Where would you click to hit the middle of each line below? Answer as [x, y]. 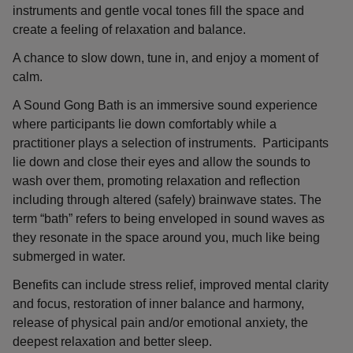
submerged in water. [69, 256]
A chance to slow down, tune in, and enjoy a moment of [165, 58]
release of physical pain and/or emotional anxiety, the [160, 323]
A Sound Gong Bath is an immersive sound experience [165, 105]
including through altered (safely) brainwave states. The [167, 200]
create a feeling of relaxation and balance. [129, 30]
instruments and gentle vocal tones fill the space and [158, 11]
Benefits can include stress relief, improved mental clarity [171, 285]
